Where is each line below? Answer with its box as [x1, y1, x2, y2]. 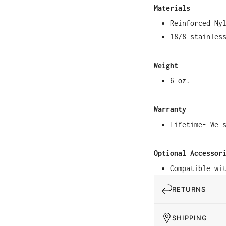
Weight [154, 61, 178, 70]
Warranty [154, 105, 186, 114]
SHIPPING [172, 214, 207, 222]
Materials [154, 4, 190, 13]
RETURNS [172, 185, 206, 194]
